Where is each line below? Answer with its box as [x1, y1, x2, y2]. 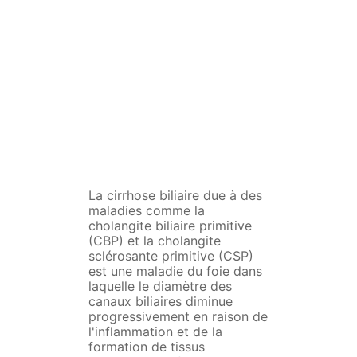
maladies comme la [88, 202, 205, 219]
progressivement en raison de [88, 308, 268, 325]
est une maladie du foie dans [88, 263, 262, 280]
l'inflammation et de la [88, 324, 222, 340]
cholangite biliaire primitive [88, 218, 252, 234]
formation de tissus [88, 339, 205, 355]
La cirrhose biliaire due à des [88, 187, 262, 204]
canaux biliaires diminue [88, 293, 233, 310]
